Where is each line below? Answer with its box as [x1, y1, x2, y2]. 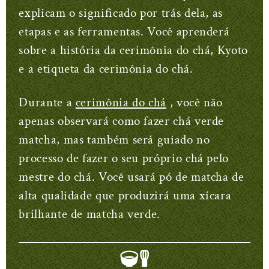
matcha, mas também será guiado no [19, 131, 210, 148]
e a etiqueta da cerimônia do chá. [19, 61, 193, 77]
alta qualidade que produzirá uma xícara [19, 187, 232, 204]
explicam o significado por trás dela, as [19, 5, 223, 22]
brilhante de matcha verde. [19, 206, 161, 223]
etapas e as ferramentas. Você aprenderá [19, 23, 230, 40]
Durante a [19, 94, 76, 111]
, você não [166, 94, 223, 111]
